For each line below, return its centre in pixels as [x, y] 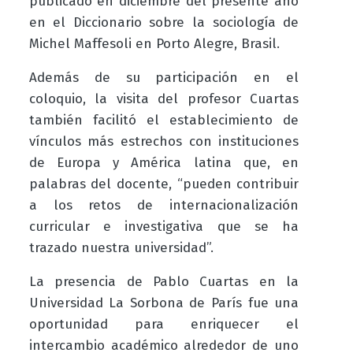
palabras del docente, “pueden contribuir [164, 184]
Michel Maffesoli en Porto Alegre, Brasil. [154, 44]
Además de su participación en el [164, 78]
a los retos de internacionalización [164, 206]
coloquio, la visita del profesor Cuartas [164, 99]
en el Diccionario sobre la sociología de [164, 23]
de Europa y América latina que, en [164, 163]
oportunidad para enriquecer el [164, 325]
